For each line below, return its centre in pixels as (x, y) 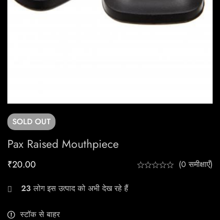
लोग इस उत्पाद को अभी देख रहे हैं (80, 189)
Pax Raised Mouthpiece (63, 144)
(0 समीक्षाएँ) (196, 165)
